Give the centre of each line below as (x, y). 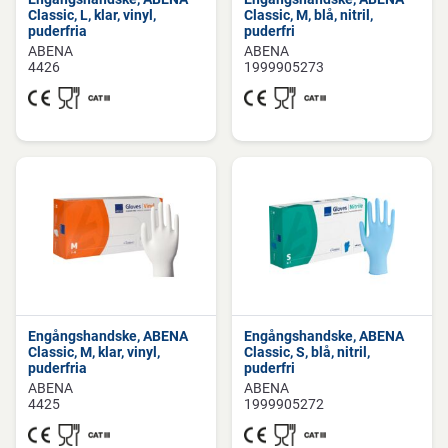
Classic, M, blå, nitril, (308, 15)
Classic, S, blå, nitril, (307, 352)
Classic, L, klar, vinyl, (92, 15)
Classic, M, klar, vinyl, (94, 352)
